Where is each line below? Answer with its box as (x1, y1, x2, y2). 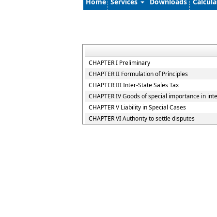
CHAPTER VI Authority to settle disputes (89, 114, 195, 123)
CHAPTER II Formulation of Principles (89, 70, 188, 78)
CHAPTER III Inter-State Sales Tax (89, 81, 179, 89)
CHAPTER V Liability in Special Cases (89, 103, 186, 111)
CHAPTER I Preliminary (89, 59, 150, 67)
